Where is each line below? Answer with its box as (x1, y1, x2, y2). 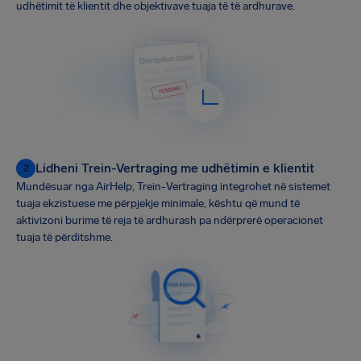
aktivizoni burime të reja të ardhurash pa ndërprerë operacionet (16, 213, 323, 227)
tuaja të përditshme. (16, 230, 113, 244)
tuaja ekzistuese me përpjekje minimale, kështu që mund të (16, 196, 300, 210)
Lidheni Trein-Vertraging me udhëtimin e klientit (35, 160, 314, 176)
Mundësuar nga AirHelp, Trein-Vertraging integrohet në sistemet (16, 179, 330, 193)
